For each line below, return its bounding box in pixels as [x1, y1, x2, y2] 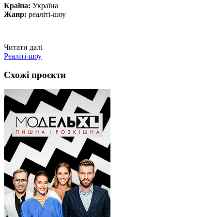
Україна [32, 1, 58, 10]
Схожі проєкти [4, 69, 66, 80]
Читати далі [4, 43, 43, 51]
